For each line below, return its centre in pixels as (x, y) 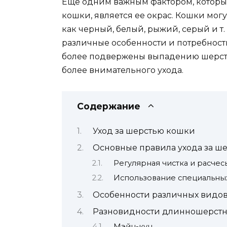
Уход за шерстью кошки (144, 131)
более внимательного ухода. (123, 70)
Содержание (109, 106)
